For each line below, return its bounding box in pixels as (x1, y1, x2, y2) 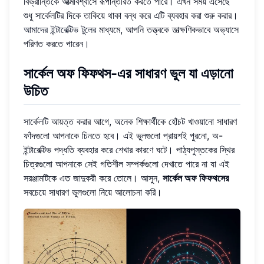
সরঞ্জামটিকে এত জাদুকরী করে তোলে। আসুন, (24, 171, 163, 184)
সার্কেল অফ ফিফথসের (163, 171, 229, 184)
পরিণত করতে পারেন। (24, 37, 90, 49)
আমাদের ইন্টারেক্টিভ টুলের (24, 23, 96, 35)
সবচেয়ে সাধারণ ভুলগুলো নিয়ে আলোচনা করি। (24, 186, 162, 198)
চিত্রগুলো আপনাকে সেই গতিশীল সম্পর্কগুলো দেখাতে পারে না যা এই (24, 157, 229, 170)
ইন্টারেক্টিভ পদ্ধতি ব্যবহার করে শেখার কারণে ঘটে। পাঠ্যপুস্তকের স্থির (24, 143, 235, 156)
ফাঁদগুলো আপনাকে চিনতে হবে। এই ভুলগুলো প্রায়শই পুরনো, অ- (24, 129, 223, 141)
